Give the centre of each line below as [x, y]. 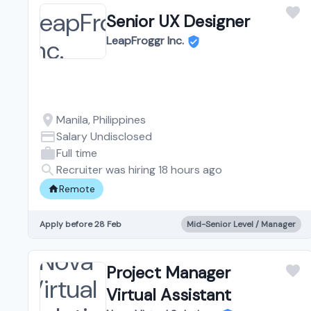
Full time [77, 153]
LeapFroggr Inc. [145, 40]
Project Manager [168, 272]
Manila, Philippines [101, 119]
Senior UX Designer [178, 21]
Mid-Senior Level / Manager [241, 224]
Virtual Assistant [169, 294]
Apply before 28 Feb [81, 224]
